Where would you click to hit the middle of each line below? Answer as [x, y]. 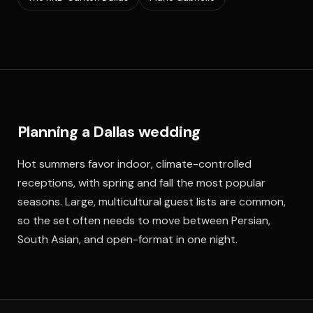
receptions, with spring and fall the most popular [141, 183]
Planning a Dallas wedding [109, 132]
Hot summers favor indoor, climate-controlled [134, 164]
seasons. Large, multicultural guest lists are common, [151, 202]
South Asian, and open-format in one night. [127, 239]
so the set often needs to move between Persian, [144, 220]
